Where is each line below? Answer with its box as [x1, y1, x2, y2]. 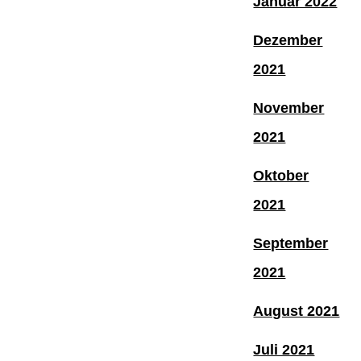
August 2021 [253, 302, 340, 319]
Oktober [253, 167, 309, 184]
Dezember [253, 31, 323, 48]
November [253, 99, 325, 116]
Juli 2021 [253, 341, 315, 358]
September [253, 234, 329, 251]
